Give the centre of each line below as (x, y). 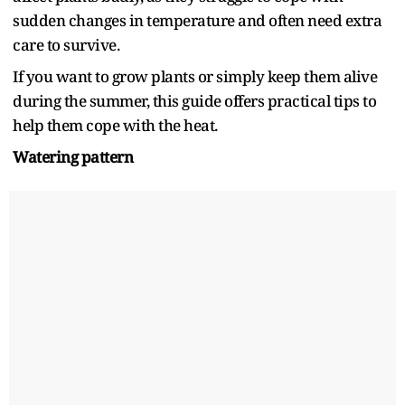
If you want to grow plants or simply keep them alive (195, 76)
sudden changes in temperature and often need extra (197, 20)
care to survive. (66, 44)
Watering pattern (73, 156)
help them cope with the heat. (115, 125)
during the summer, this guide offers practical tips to (194, 100)
